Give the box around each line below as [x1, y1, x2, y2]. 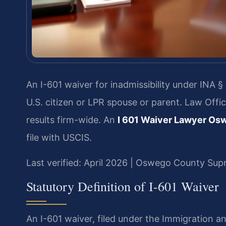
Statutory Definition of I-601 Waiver [26, 177, 219, 195]
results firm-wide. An [26, 115, 118, 126]
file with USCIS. [26, 132, 92, 143]
